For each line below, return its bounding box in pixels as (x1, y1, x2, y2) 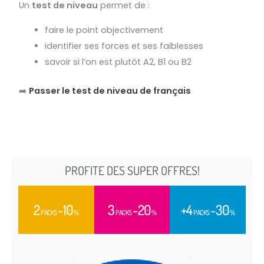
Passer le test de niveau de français (29, 84, 192, 97)
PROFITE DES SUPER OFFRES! (64, 163, 200, 179)
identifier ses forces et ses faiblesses (45, 39, 203, 52)
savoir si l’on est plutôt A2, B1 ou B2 (45, 55, 192, 68)
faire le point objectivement (45, 24, 163, 36)
